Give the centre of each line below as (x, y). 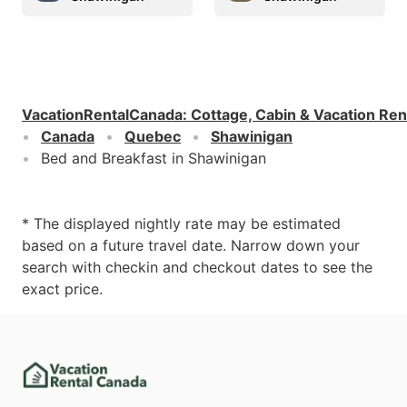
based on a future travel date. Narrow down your (191, 246)
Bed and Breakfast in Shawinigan (154, 159)
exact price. (62, 289)
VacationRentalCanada (102, 115)
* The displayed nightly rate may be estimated (181, 224)
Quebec (153, 137)
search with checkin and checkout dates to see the (197, 268)
